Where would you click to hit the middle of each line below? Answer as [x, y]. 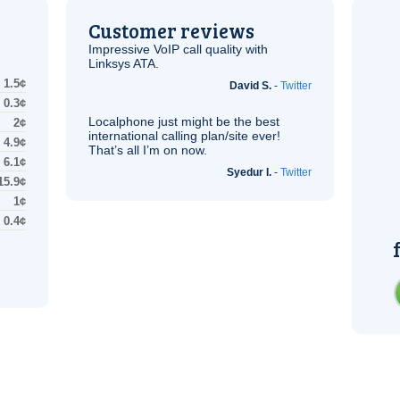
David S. [250, 86]
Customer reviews [171, 30]
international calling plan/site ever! [184, 136]
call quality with [224, 49]
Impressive [121, 49]
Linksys [111, 63]
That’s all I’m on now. [148, 150]
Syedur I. [249, 172]
